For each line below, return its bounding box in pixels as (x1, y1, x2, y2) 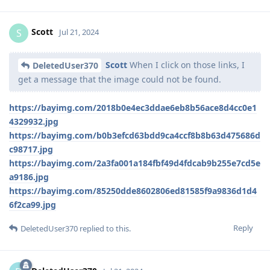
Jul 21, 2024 (59, 27, 99, 38)
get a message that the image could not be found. (18, 74, 221, 86)
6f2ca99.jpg (9, 199, 56, 211)
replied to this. (78, 223, 131, 234)
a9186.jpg (9, 171, 49, 183)
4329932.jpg (9, 116, 58, 128)
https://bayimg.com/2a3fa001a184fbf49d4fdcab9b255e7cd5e (9, 157, 260, 169)
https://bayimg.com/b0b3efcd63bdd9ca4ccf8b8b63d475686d (9, 130, 260, 142)
